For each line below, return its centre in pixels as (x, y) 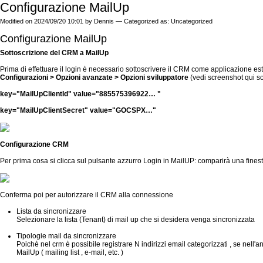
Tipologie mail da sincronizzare (66, 236)
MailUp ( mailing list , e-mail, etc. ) (70, 252)
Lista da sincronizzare (51, 211)
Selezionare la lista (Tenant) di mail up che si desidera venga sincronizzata (136, 220)
